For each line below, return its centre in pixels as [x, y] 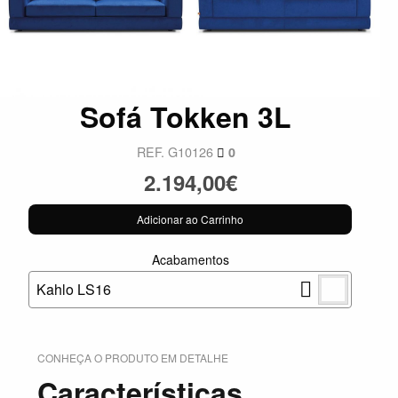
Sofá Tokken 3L [186, 116]
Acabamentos [190, 259]
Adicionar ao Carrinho [190, 219]
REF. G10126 [176, 151]
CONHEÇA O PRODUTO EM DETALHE [133, 358]
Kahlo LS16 [74, 289]
